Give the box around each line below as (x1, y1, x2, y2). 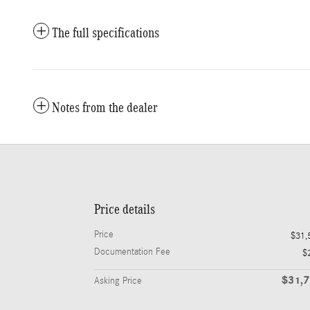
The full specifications (52, 25, 159, 41)
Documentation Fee (94, 246, 170, 258)
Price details (94, 201, 155, 217)
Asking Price (94, 275, 142, 287)
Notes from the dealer (52, 100, 158, 116)
